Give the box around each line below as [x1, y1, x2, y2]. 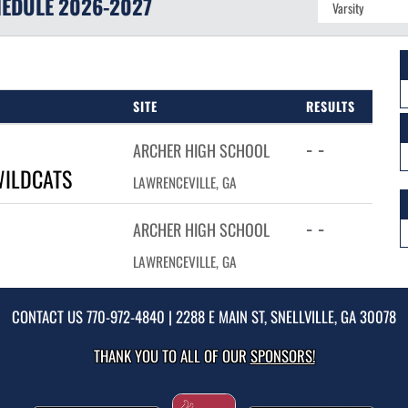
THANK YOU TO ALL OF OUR [93, 344, 250, 367]
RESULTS [306, 97, 355, 116]
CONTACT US [12, 305, 87, 328]
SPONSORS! [250, 344, 315, 367]
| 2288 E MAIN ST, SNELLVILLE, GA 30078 [165, 305, 396, 328]
